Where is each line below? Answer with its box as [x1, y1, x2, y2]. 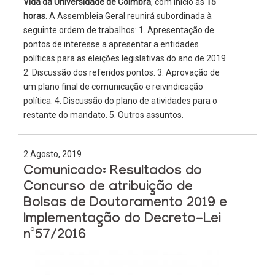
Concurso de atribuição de [23, 180, 193, 197]
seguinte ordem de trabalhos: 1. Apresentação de [23, 25, 214, 36]
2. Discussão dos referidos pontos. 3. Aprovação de [23, 68, 220, 78]
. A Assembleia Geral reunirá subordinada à [45, 11, 212, 21]
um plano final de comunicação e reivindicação [23, 82, 203, 92]
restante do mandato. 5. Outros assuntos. [23, 110, 187, 120]
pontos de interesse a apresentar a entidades [23, 39, 199, 50]
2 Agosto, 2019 [23, 149, 82, 160]
